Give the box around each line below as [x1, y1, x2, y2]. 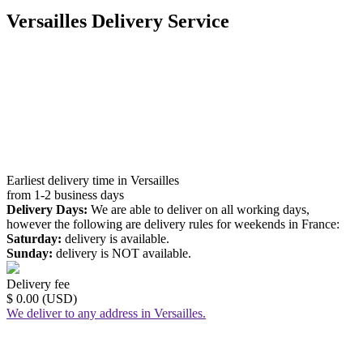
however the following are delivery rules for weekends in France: [6, 216, 340, 231]
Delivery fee [6, 276, 70, 291]
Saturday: [6, 231, 62, 246]
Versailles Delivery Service [6, 10, 229, 32]
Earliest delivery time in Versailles [6, 173, 179, 187]
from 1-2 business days [6, 187, 124, 202]
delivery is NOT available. [53, 246, 191, 260]
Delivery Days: [6, 202, 88, 216]
